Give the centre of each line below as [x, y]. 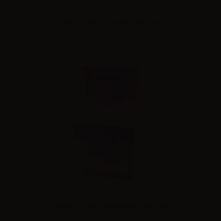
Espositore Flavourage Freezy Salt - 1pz [110, 205]
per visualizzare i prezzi [132, 21]
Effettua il [69, 21]
